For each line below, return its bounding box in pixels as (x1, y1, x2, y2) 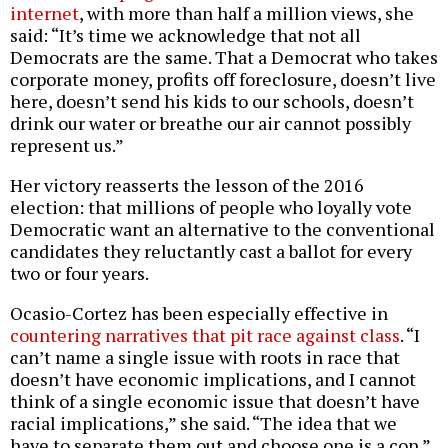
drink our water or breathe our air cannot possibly (10, 111, 411, 136)
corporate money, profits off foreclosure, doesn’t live (10, 67, 436, 92)
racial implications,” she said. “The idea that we (10, 411, 397, 436)
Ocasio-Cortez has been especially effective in (10, 301, 388, 326)
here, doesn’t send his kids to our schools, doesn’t (10, 89, 414, 114)
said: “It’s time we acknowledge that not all (10, 23, 361, 48)
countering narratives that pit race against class (10, 323, 400, 348)
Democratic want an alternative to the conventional (10, 217, 435, 242)
